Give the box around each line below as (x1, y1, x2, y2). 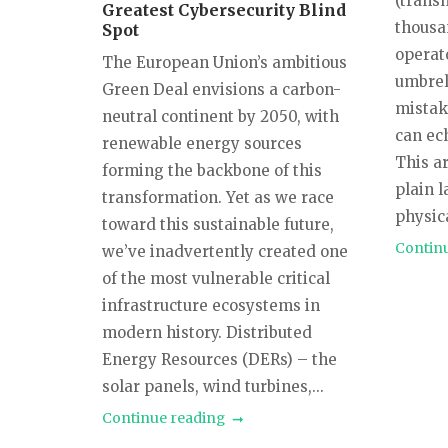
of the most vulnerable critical (102, 268, 330, 288)
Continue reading (102, 408, 225, 427)
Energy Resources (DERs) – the (102, 349, 337, 369)
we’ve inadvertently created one (102, 241, 348, 261)
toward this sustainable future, (102, 214, 334, 234)
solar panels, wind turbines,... (102, 376, 324, 396)
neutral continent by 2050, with (102, 106, 339, 126)
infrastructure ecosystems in (102, 295, 320, 315)
